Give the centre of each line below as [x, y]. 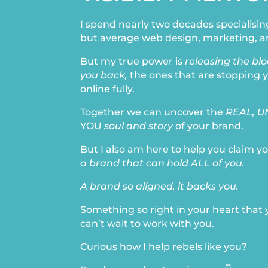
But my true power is [133, 62]
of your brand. [208, 126]
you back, [104, 75]
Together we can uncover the [153, 112]
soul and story [139, 126]
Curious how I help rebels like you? [164, 247]
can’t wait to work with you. [147, 224]
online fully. [108, 89]
